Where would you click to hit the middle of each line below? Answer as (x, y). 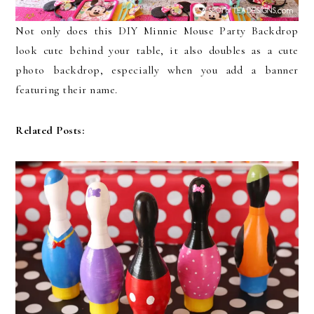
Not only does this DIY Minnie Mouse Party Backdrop (157, 30)
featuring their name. (67, 89)
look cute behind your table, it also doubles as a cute (157, 50)
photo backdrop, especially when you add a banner (157, 70)
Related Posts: (50, 130)
